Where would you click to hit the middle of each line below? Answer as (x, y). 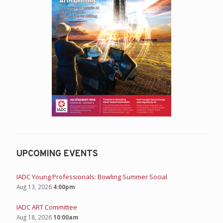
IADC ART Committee (47, 207)
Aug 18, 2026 (34, 217)
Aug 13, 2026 (34, 186)
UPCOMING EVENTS (57, 154)
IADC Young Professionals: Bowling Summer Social (92, 176)
